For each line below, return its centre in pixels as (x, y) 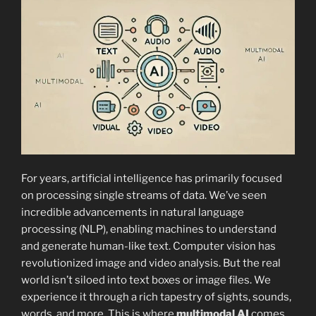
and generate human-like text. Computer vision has (148, 247)
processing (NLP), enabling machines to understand (149, 230)
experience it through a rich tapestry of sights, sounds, (156, 297)
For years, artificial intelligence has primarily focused (152, 179)
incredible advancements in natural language (133, 213)
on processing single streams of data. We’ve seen (144, 196)
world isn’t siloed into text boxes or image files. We (146, 280)
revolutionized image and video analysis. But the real (151, 263)
